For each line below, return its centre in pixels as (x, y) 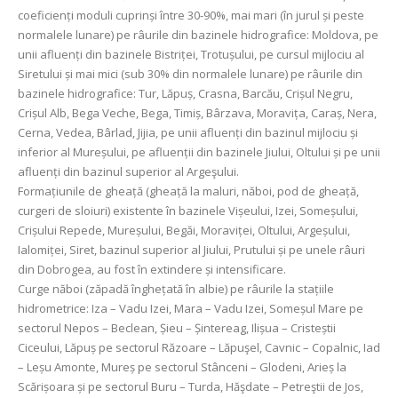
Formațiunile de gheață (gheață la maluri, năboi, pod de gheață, (188, 191)
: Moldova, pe (342, 35)
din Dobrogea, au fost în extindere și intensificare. (152, 269)
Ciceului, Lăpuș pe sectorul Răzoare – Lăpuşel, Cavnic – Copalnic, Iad (199, 347)
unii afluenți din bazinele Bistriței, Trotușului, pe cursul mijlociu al (191, 54)
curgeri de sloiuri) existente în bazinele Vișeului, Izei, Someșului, (188, 211)
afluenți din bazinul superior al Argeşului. (128, 171)
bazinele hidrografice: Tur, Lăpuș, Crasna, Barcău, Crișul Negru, (185, 93)
